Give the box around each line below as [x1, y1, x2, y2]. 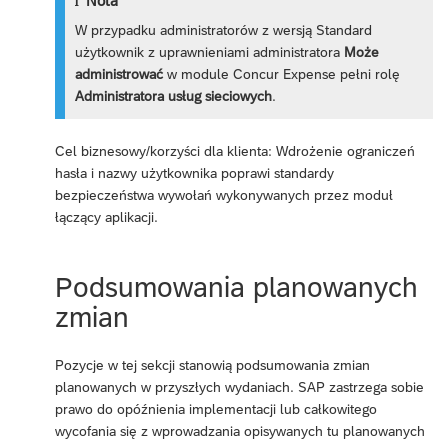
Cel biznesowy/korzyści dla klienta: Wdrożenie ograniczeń [55, 143, 415, 160]
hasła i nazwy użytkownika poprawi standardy [55, 165, 334, 182]
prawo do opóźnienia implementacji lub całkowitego [55, 401, 377, 417]
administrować [75, 65, 164, 82]
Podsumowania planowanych [55, 272, 418, 303]
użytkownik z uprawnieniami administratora [75, 43, 345, 60]
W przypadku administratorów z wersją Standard [75, 21, 373, 38]
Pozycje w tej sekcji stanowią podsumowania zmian [55, 357, 370, 373]
